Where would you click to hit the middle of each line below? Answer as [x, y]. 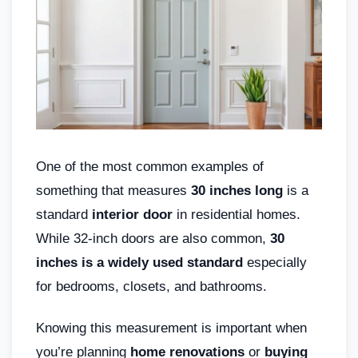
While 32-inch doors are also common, [153, 238]
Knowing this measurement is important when [171, 328]
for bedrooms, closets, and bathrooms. [151, 286]
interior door [132, 214]
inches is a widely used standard [141, 262]
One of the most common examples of [150, 166]
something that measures [113, 190]
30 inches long [237, 190]
